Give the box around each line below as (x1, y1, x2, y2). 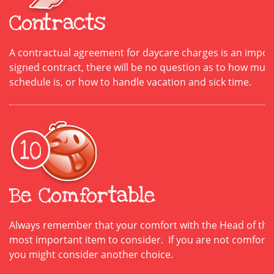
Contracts (9, 8, 105, 37)
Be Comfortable (9, 180, 155, 209)
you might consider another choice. (9, 247, 173, 261)
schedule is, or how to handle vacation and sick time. (9, 75, 251, 89)
